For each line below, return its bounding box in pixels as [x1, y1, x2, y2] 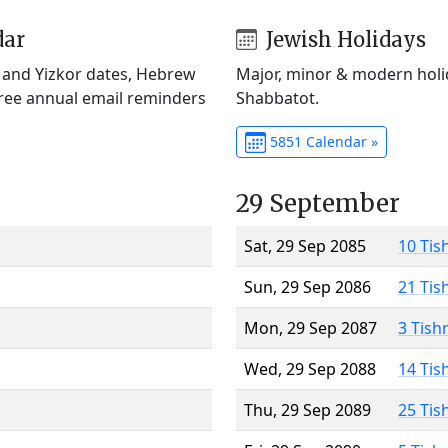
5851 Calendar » [265, 131, 378, 151]
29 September [236, 187, 400, 219]
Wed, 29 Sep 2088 [244, 357, 376, 380]
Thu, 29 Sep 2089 [244, 398, 371, 421]
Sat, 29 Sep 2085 [244, 234, 366, 257]
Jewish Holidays [260, 26, 426, 52]
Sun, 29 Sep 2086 [244, 275, 371, 298]
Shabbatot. [236, 86, 319, 109]
